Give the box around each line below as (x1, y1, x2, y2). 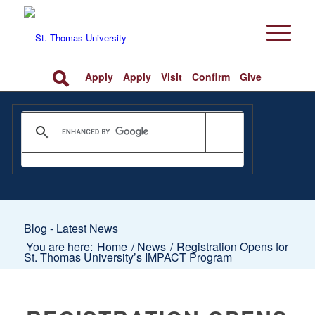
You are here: (25, 238, 93, 255)
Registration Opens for (173, 238, 288, 255)
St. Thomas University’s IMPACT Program (23, 249, 232, 265)
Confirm (192, 69, 231, 84)
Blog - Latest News (23, 220, 118, 236)
